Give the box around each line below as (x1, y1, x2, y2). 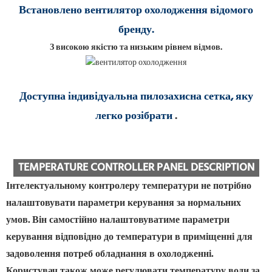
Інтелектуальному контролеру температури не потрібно (6, 178, 251, 195)
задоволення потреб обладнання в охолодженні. (6, 246, 213, 263)
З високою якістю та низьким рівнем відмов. (50, 41, 222, 55)
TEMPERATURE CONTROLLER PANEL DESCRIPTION (13, 159, 259, 177)
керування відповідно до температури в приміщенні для (6, 229, 253, 246)
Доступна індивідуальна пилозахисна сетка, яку (19, 88, 253, 106)
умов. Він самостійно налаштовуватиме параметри (6, 212, 229, 229)
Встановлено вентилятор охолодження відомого (19, 2, 253, 20)
